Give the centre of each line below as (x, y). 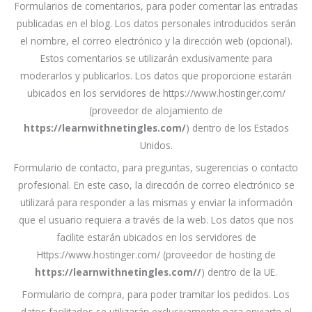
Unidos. (156, 145)
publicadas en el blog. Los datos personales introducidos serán (156, 23)
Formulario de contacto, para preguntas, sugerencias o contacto (156, 167)
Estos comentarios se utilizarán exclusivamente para (156, 58)
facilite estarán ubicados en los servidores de (156, 237)
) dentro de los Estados (237, 127)
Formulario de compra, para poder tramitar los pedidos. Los (156, 294)
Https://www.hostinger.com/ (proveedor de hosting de (156, 254)
